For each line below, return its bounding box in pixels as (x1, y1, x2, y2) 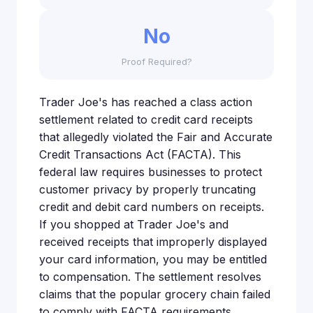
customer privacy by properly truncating (39, 182, 256, 196)
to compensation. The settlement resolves (39, 269, 261, 284)
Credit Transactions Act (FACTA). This (39, 147, 241, 161)
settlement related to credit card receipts (39, 112, 253, 126)
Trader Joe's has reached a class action (39, 94, 252, 109)
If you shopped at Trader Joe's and (39, 217, 228, 231)
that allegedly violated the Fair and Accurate (39, 129, 272, 144)
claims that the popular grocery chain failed (39, 286, 270, 301)
